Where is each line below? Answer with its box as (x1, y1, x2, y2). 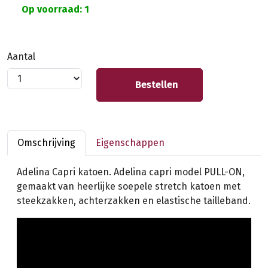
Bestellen (133, 78, 179, 90)
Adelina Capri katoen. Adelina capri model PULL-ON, (17, 166, 245, 178)
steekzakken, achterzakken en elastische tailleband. (17, 194, 251, 206)
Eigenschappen (96, 136, 165, 148)
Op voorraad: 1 (19, 3, 89, 15)
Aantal (7, 50, 35, 62)
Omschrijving (17, 136, 75, 148)
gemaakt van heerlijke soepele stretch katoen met (17, 180, 240, 192)
